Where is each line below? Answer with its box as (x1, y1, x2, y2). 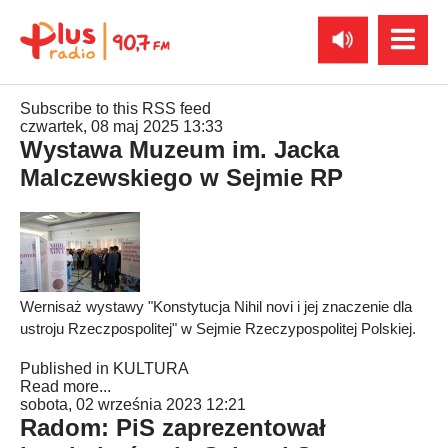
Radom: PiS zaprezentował (20, 414, 326, 441)
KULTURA (113, 360, 189, 377)
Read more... (20, 378, 111, 395)
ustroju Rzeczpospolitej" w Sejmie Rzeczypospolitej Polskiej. (20, 320, 416, 337)
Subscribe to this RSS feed (20, 100, 211, 117)
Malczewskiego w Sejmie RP (20, 164, 343, 191)
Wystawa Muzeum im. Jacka (20, 136, 339, 163)
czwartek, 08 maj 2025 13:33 (20, 118, 223, 135)
